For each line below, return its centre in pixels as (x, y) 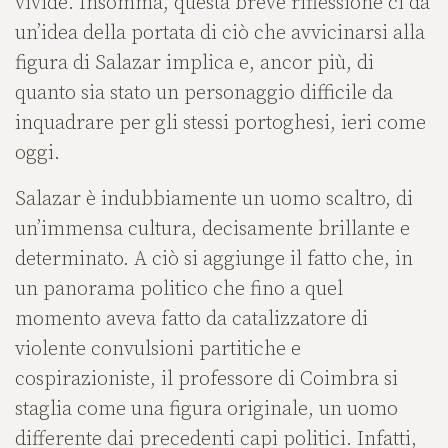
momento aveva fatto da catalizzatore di (191, 320)
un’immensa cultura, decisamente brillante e (212, 230)
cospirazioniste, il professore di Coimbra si (206, 380)
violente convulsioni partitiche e (158, 350)
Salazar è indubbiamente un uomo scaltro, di (214, 200)
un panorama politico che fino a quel (179, 290)
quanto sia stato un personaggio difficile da (204, 94)
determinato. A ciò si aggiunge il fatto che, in (214, 260)
